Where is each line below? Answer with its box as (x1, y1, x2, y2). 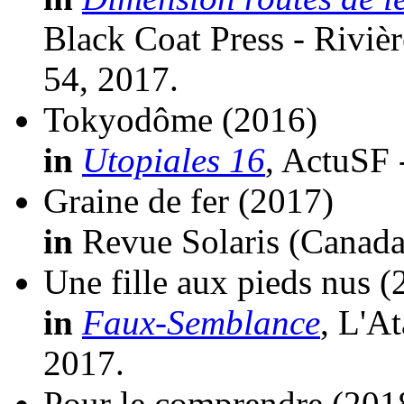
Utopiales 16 (82, 141, 265, 180)
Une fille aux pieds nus (43, 262, 371, 302)
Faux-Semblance (82, 303, 320, 343)
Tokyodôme (43, 100, 213, 140)
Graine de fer (43, 181, 229, 221)
